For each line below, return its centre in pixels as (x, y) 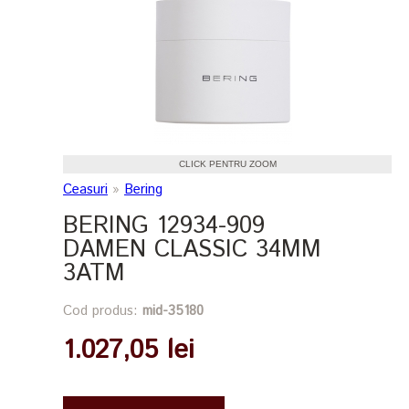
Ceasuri (85, 189)
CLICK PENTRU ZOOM (227, 163)
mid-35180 (173, 310)
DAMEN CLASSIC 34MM (192, 249)
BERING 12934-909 (164, 225)
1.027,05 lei (129, 350)
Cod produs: (103, 310)
